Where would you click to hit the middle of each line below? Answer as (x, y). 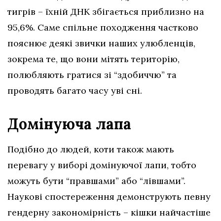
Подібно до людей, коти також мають (91, 149)
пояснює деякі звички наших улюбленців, (101, 43)
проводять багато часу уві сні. (75, 91)
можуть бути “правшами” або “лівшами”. (96, 181)
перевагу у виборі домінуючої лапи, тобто (102, 165)
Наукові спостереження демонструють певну (109, 197)
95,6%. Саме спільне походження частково (103, 28)
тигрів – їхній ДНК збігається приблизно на (106, 12)
